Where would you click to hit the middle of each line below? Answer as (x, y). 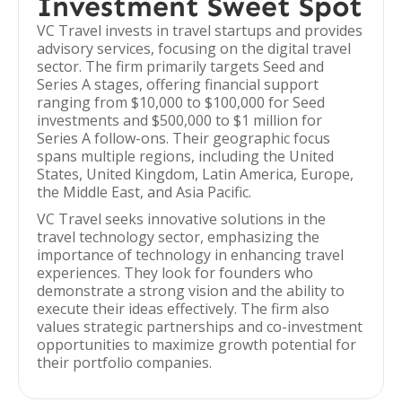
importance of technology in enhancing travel (190, 255)
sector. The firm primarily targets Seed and (180, 66)
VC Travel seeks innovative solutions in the (181, 219)
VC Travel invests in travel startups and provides (200, 31)
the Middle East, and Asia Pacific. (144, 192)
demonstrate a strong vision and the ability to (191, 291)
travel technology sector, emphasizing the (178, 237)
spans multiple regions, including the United (185, 156)
